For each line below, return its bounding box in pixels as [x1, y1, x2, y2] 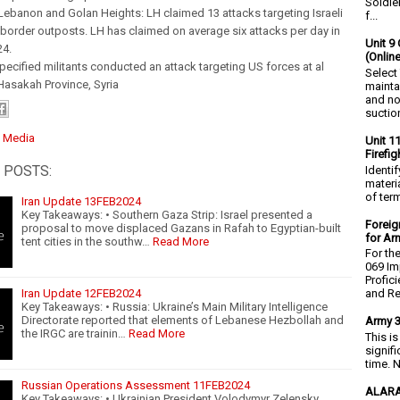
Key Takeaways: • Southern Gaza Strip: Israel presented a [21, 207, 312, 221]
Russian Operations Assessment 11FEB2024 [21, 378, 250, 392]
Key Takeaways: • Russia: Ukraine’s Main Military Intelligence [21, 299, 328, 313]
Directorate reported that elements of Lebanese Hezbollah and [21, 312, 344, 327]
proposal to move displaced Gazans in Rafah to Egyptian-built [21, 221, 341, 235]
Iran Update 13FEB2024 [21, 194, 141, 208]
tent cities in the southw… [21, 234, 150, 248]
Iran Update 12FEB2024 [21, 286, 141, 300]
